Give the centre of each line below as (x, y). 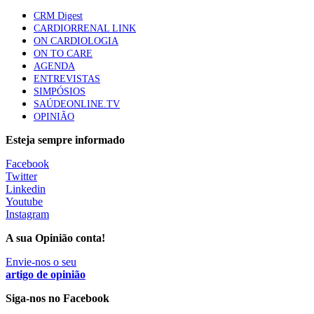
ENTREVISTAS (67, 79)
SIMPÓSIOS (60, 91)
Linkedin (26, 189)
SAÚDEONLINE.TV (77, 104)
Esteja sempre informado (65, 140)
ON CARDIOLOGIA (76, 41)
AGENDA (54, 66)
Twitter (21, 176)
